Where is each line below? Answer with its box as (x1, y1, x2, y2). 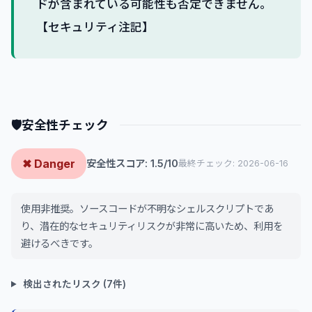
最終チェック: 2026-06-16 (178, 158, 288, 169)
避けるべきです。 (21, 237, 98, 249)
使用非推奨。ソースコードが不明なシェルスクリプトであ (21, 202, 274, 214)
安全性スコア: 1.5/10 (86, 157, 178, 169)
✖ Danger (22, 156, 75, 171)
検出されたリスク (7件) (21, 278, 127, 290)
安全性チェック (21, 117, 109, 132)
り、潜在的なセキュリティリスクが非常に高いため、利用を (21, 219, 283, 232)
